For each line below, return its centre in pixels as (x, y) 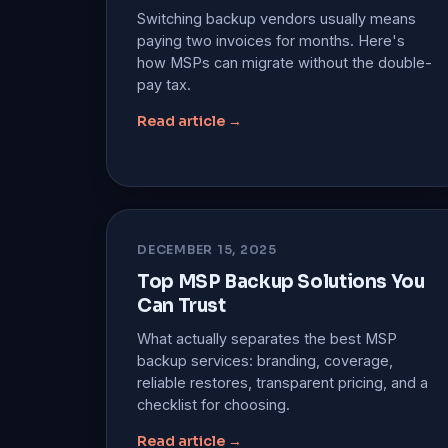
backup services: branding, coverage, (265, 360)
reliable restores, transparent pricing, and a (282, 382)
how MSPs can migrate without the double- (284, 62)
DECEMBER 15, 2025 (207, 249)
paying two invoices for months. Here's (271, 40)
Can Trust (181, 305)
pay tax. (164, 84)
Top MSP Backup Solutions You (281, 281)
